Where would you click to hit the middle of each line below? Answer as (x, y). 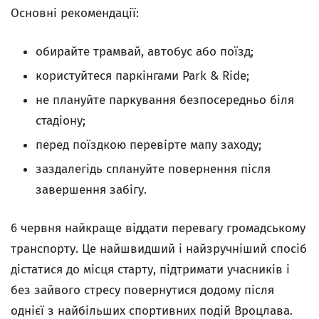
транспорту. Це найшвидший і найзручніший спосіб (159, 249)
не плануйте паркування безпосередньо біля (165, 100)
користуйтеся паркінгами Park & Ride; (142, 76)
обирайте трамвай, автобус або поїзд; (145, 52)
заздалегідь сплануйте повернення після (153, 169)
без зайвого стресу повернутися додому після (142, 290)
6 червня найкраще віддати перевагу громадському (158, 228)
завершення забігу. (91, 190)
